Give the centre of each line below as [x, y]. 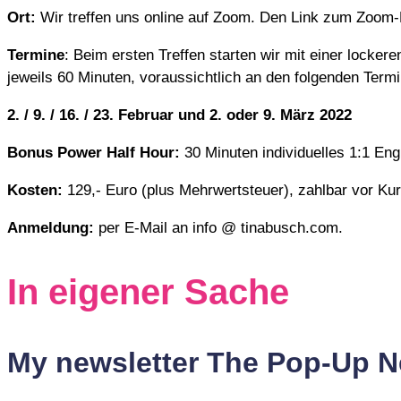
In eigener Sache [148, 291]
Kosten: [35, 190]
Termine [36, 55]
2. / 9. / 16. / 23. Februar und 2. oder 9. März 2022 [179, 115]
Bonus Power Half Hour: [94, 152]
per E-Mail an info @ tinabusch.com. [218, 227]
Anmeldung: [51, 227]
